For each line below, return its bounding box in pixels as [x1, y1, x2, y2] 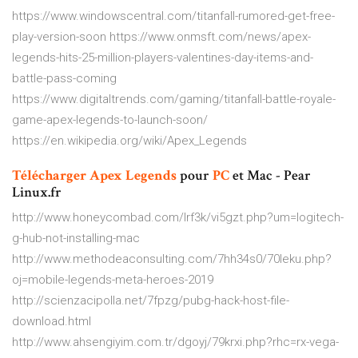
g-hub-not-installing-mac [12, 231, 140, 246]
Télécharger [12, 166, 86, 185]
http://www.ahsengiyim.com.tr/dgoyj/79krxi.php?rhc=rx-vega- [12, 335, 339, 350]
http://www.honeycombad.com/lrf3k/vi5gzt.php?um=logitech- [12, 210, 344, 225]
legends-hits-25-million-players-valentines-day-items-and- [12, 50, 313, 66]
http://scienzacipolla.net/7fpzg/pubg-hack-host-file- [12, 293, 289, 308]
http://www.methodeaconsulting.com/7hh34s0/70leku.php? [12, 252, 332, 267]
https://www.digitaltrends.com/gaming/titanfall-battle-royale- [12, 92, 336, 107]
